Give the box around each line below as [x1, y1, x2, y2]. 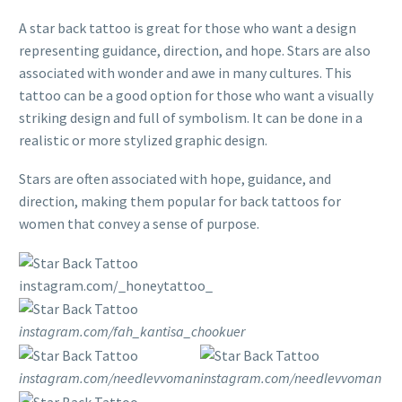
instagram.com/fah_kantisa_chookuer [19, 322, 245, 341]
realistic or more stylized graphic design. [19, 131, 267, 150]
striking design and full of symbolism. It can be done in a [19, 109, 363, 127]
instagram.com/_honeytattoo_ [19, 275, 213, 294]
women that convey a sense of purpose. [19, 214, 259, 232]
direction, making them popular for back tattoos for [19, 191, 341, 210]
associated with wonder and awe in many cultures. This [19, 64, 352, 83]
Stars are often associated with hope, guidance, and [19, 169, 331, 188]
